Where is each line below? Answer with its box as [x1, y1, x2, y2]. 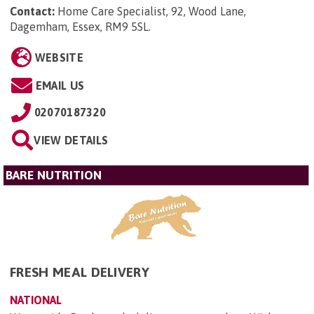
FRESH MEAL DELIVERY [10, 264, 150, 280]
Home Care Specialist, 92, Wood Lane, [57, 5, 246, 18]
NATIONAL [10, 294, 62, 307]
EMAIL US [35, 79, 85, 93]
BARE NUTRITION [6, 168, 102, 183]
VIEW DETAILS [34, 134, 109, 147]
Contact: [10, 5, 55, 18]
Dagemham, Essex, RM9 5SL [10, 20, 149, 34]
